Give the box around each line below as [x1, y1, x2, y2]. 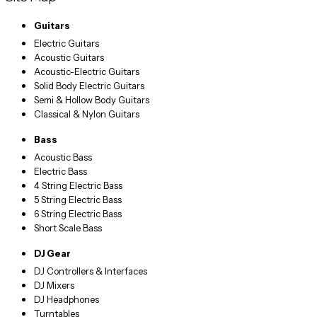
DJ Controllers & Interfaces [34, 265, 147, 277]
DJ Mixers [34, 279, 74, 292]
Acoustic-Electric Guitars [34, 66, 139, 78]
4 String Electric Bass [34, 180, 122, 192]
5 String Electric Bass [34, 194, 122, 206]
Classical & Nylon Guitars [34, 108, 139, 120]
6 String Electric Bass [34, 208, 122, 220]
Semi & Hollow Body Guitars [34, 94, 149, 106]
